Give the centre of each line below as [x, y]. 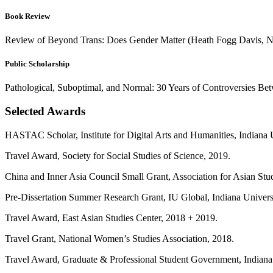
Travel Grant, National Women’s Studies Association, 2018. [119, 238]
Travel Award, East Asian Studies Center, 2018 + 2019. [111, 218]
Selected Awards [45, 112]
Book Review [27, 16]
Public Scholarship [37, 64]
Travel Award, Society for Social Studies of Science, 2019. [118, 155]
